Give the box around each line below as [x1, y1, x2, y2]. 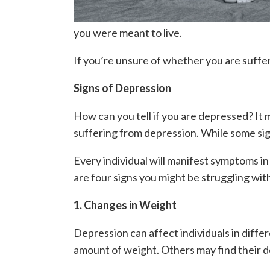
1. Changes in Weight [74, 198, 177, 212]
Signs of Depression [74, 81, 171, 95]
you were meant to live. [74, 26, 182, 39]
